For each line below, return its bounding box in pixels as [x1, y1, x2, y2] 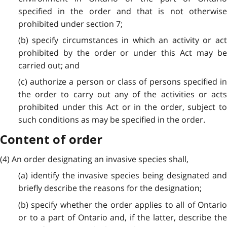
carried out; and [18, 59, 80, 71]
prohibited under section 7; [18, 18, 123, 29]
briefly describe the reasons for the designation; [18, 182, 202, 194]
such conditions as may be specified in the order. [18, 114, 205, 126]
